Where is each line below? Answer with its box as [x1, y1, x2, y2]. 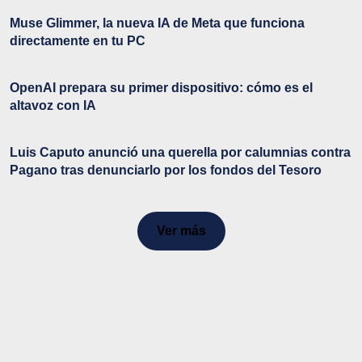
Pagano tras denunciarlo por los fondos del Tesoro [10, 162, 322, 177]
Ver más [156, 223, 206, 238]
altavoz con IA [10, 98, 96, 112]
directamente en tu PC [10, 33, 145, 48]
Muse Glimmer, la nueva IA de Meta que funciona [10, 15, 305, 30]
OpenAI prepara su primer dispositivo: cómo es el [10, 80, 313, 95]
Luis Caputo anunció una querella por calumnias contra [10, 145, 351, 159]
